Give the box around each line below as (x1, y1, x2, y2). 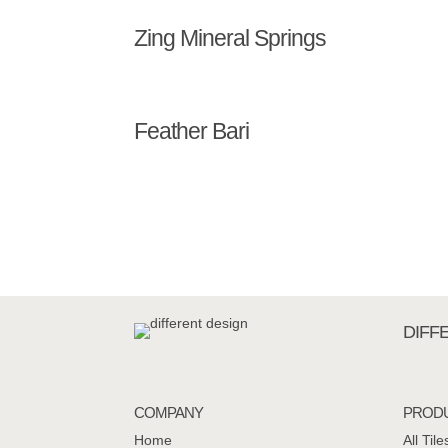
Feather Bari (134, 117, 250, 144)
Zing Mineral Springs (134, 24, 327, 51)
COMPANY (134, 403, 204, 421)
